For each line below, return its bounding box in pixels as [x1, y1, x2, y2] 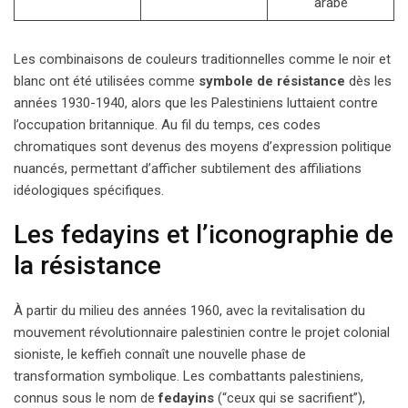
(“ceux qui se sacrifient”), [214, 389, 365, 406]
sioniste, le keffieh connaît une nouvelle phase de [14, 345, 306, 362]
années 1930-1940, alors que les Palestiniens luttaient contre [14, 94, 378, 111]
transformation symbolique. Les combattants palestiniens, [14, 367, 363, 384]
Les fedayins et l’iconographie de [14, 219, 393, 250]
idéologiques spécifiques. [14, 181, 164, 199]
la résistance [14, 250, 161, 280]
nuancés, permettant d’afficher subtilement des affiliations [14, 159, 362, 177]
